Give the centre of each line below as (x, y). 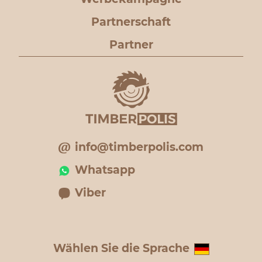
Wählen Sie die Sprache (121, 248)
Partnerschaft (131, 22)
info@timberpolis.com (139, 147)
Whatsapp (105, 170)
